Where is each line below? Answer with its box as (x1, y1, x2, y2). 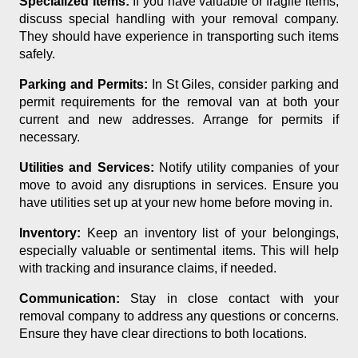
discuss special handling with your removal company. (19, 12, 339, 26)
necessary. (19, 130, 80, 145)
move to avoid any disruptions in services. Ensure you (19, 178, 339, 193)
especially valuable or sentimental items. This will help (19, 244, 339, 258)
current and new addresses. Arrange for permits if (19, 113, 339, 127)
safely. (19, 47, 55, 62)
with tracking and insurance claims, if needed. (19, 261, 276, 276)
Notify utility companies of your (153, 161, 340, 175)
